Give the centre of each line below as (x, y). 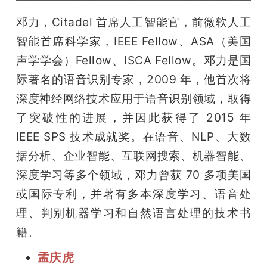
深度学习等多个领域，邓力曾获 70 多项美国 (133, 174)
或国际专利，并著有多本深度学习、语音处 (133, 193)
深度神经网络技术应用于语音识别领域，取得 (133, 98)
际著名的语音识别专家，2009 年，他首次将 (133, 79)
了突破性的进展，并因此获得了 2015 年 (133, 117)
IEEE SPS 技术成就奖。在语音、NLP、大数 (133, 136)
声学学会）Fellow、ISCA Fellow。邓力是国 (133, 60)
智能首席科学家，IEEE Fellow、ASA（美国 (133, 41)
